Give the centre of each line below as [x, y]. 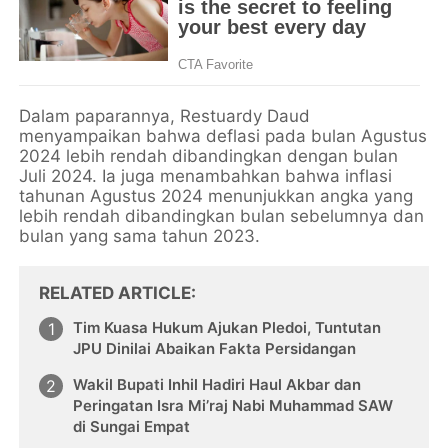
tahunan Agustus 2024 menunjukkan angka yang [216, 195]
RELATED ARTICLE [115, 292]
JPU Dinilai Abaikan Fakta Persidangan [215, 348]
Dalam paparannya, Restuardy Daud [165, 115]
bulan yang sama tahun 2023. [140, 235]
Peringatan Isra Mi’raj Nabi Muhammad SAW [233, 405]
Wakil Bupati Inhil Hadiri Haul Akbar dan [217, 384]
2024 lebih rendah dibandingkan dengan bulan [209, 155]
